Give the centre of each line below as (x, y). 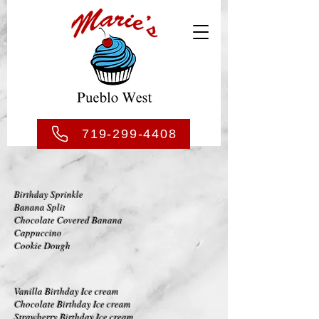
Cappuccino (40, 233)
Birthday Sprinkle (49, 194)
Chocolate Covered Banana (68, 220)
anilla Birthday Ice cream (69, 291)
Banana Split (40, 207)
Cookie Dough (42, 246)
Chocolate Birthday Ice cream (72, 304)
